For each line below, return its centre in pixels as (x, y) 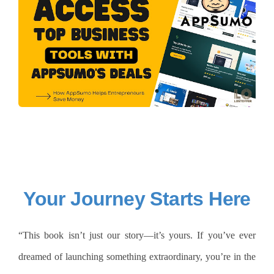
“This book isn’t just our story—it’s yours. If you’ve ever (137, 235)
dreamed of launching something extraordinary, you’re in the (137, 256)
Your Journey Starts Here (137, 198)
